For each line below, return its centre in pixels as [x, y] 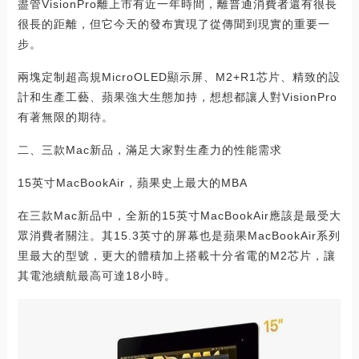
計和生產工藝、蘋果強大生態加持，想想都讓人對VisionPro [177, 97]
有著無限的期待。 [65, 117]
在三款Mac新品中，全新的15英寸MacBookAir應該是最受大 [179, 215]
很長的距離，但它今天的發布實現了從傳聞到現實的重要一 [173, 24]
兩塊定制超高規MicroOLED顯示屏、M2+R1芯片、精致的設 [179, 77]
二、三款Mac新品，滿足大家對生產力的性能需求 [149, 149]
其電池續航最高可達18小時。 [97, 275]
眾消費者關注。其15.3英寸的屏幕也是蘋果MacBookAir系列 [179, 235]
